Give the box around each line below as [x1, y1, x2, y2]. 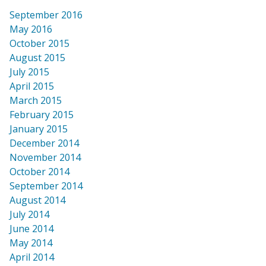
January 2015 [9, 122, 68, 135]
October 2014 [9, 164, 69, 178]
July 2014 [9, 207, 49, 221]
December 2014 [9, 136, 79, 150]
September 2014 [9, 179, 83, 192]
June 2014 [9, 221, 53, 235]
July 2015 [9, 65, 49, 78]
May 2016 [9, 22, 52, 36]
